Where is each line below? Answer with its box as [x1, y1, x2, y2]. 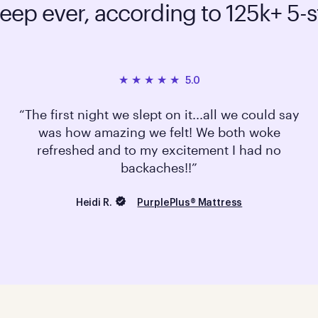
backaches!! [121, 160, 192, 176]
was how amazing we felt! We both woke [38, 124, 280, 141]
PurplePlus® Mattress [137, 198, 243, 209]
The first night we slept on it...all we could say [24, 106, 300, 123]
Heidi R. [75, 197, 112, 208]
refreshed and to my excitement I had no [37, 142, 281, 158]
